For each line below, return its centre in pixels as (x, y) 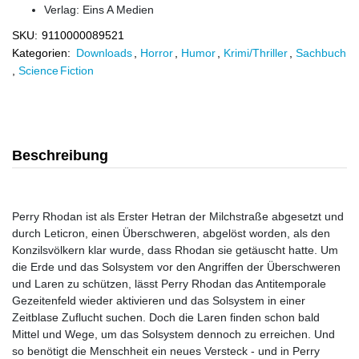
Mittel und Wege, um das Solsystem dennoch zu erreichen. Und (173, 334)
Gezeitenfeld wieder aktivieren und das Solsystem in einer (159, 301)
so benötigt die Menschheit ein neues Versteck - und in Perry (166, 351)
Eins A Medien (118, 10)
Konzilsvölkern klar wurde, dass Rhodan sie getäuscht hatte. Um (175, 250)
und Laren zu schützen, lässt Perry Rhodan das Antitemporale (169, 284)
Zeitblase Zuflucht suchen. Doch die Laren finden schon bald (166, 317)
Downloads (104, 53)
